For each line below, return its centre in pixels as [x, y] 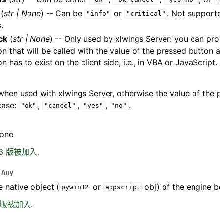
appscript [123, 187]
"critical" [146, 14]
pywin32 [75, 187]
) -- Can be [63, 13]
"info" [98, 14]
